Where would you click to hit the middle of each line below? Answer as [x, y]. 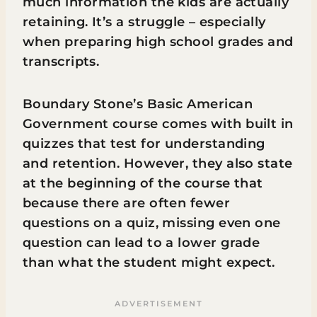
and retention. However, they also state [158, 163]
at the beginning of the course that [143, 183]
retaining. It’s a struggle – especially [144, 22]
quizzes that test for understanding [144, 144]
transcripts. [61, 62]
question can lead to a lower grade [142, 243]
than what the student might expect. [149, 263]
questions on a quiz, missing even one [152, 223]
